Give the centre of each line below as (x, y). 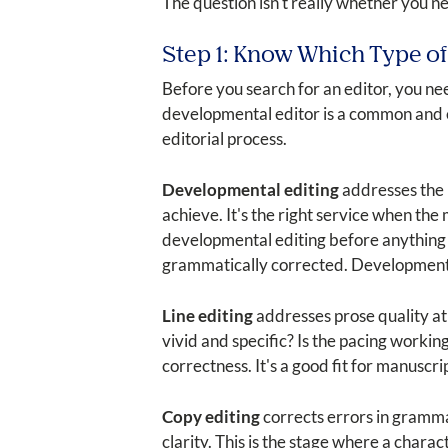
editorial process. (224, 138)
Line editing (207, 315)
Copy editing (211, 416)
